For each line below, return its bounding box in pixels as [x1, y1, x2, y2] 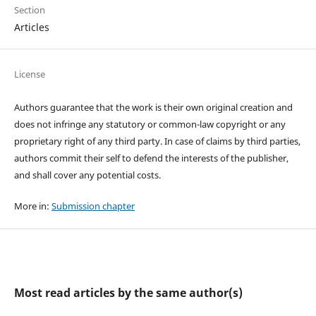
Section [13, 3, 45, 16]
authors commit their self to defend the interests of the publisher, [13, 151, 288, 164]
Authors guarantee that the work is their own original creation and [13, 100, 293, 114]
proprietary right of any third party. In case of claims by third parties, [13, 134, 300, 147]
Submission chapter [51, 199, 135, 212]
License [13, 67, 45, 80]
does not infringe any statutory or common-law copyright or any [13, 117, 286, 130]
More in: [13, 199, 51, 212]
